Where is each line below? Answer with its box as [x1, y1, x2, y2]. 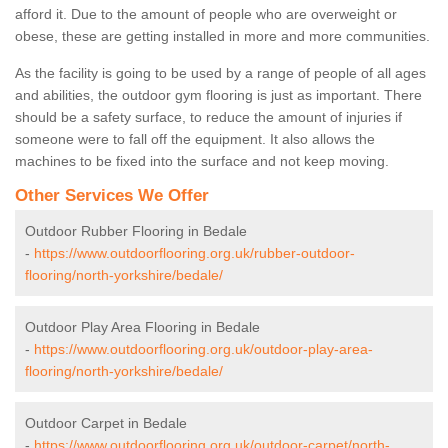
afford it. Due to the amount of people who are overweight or [15, 6, 397, 23]
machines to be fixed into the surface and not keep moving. [15, 153, 389, 170]
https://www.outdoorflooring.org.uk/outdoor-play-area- [34, 341, 373, 358]
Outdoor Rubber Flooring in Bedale [25, 223, 247, 240]
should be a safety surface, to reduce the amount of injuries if [15, 109, 402, 126]
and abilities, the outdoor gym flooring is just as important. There [15, 87, 422, 104]
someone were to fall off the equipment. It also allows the [15, 131, 375, 148]
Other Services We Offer [15, 186, 209, 206]
